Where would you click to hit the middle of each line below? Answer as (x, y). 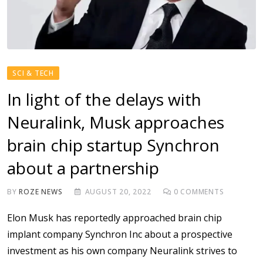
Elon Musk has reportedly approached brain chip (114, 218)
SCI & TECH (33, 73)
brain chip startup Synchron (113, 145)
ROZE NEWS (41, 191)
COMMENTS (201, 191)
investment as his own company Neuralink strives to (122, 250)
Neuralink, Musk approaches (116, 122)
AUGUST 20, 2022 (118, 191)
